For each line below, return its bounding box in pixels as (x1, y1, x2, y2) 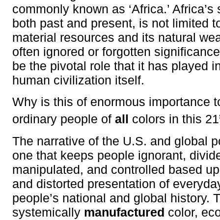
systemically (12, 205, 84, 219)
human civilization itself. (12, 73, 144, 87)
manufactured (84, 205, 165, 219)
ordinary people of (12, 112, 115, 126)
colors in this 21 (129, 112, 219, 126)
